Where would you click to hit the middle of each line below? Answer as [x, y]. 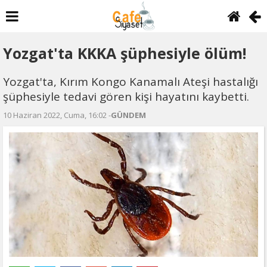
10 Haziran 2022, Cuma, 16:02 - [57, 115]
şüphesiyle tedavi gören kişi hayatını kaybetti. [126, 97]
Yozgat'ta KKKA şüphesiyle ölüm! [125, 53]
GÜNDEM [128, 115]
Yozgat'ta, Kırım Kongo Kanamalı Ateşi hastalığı [131, 82]
